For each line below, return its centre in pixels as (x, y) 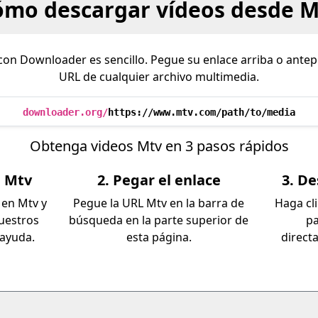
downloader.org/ (65, 112)
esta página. (159, 237)
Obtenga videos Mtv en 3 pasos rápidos (159, 146)
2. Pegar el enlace (159, 180)
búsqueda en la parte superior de (159, 220)
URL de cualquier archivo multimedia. (159, 77)
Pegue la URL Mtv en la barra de (159, 203)
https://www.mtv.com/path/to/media (202, 112)
